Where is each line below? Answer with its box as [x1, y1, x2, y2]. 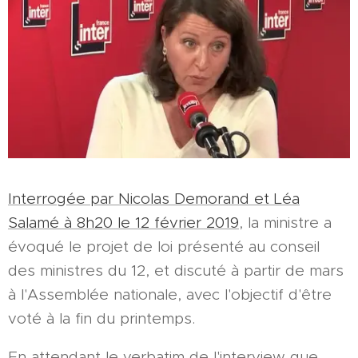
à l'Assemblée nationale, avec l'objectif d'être [8, 284, 332, 304]
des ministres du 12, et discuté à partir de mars [8, 261, 344, 280]
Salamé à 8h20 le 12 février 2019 [8, 213, 239, 232]
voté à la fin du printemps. [8, 308, 195, 328]
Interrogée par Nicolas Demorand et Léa [8, 189, 300, 208]
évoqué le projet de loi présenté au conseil [8, 237, 320, 256]
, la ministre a [239, 213, 332, 232]
